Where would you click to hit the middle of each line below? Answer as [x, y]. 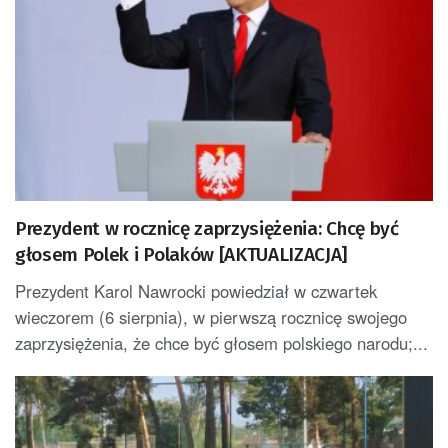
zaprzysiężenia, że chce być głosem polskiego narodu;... [221, 343]
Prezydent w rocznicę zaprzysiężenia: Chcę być [207, 229]
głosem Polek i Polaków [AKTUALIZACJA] [181, 255]
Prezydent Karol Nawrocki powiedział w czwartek [196, 291]
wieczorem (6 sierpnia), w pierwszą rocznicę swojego [211, 317]
